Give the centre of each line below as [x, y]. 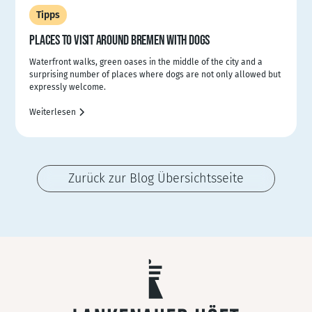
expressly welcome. [68, 87]
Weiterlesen [53, 112]
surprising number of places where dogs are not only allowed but [155, 74]
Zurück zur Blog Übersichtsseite [156, 178]
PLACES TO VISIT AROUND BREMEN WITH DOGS [120, 40]
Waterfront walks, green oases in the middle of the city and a [146, 62]
